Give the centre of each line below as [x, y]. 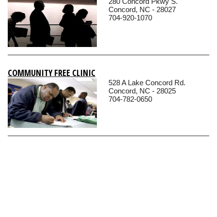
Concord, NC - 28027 [142, 10]
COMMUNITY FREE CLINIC [52, 72]
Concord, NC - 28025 [142, 91]
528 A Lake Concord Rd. [147, 82]
